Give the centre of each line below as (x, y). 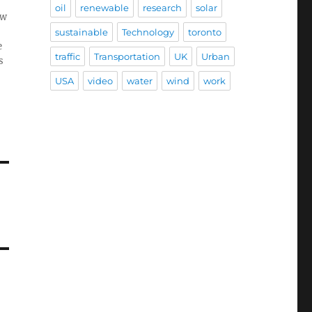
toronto (204, 32)
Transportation (127, 57)
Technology (148, 32)
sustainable (81, 32)
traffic (67, 57)
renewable (104, 8)
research (162, 8)
